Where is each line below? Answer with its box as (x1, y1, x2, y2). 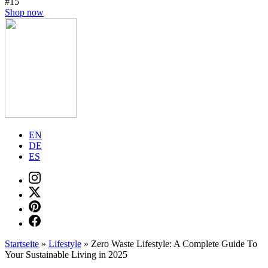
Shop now (5, 7, 44, 17)
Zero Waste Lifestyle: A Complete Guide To (91, 239, 257, 249)
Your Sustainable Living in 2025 (5, 249, 127, 260)
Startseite (5, 239, 39, 249)
